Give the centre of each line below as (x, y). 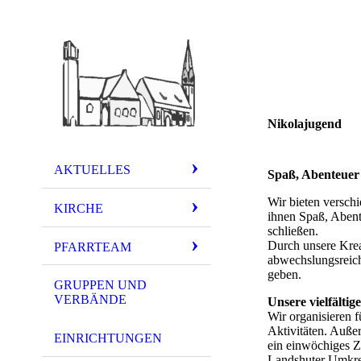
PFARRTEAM (93, 247)
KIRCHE (79, 208)
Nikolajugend (305, 124)
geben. (284, 275)
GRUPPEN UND (100, 285)
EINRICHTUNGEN (108, 338)
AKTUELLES (92, 170)
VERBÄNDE (90, 300)
